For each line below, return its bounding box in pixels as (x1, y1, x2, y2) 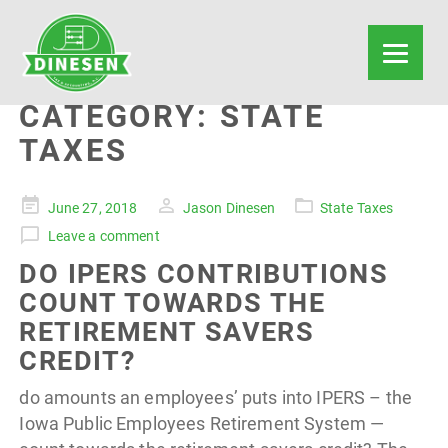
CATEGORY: (19, 98, 220, 135)
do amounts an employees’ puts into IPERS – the (19, 387, 412, 408)
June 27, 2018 (47, 200, 138, 217)
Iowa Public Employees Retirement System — (19, 413, 385, 434)
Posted (18, 197, 64, 214)
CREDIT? (19, 345, 136, 378)
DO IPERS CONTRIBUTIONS (19, 258, 389, 291)
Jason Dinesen (182, 200, 276, 217)
